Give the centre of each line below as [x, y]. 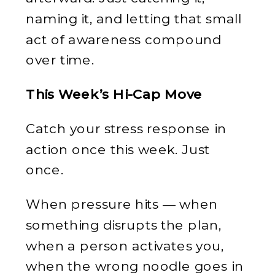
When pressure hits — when [122, 204]
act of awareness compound [124, 39]
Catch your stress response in [126, 128]
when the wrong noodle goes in [135, 265]
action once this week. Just [118, 149]
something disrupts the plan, [124, 224]
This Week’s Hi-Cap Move [114, 94]
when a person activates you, [125, 245]
